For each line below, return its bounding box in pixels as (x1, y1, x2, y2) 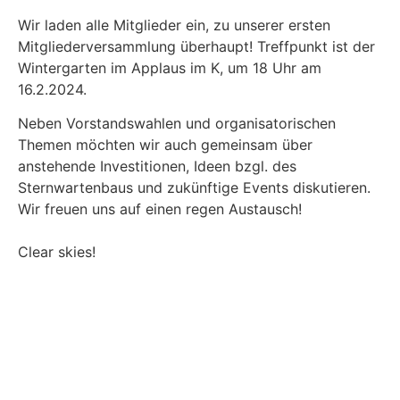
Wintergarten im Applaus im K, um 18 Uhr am (18, 59, 321, 77)
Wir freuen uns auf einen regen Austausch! (18, 200, 302, 219)
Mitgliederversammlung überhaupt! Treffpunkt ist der (18, 37, 375, 55)
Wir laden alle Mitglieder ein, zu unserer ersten (18, 16, 330, 34)
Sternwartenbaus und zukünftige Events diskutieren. (18, 179, 371, 197)
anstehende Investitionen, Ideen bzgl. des (18, 157, 296, 176)
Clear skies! (18, 243, 96, 262)
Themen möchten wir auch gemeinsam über (18, 136, 312, 154)
